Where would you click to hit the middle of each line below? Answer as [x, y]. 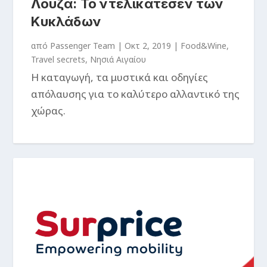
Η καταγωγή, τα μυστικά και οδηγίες [120, 77]
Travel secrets [58, 59]
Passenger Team [83, 45]
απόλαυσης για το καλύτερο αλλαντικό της [136, 94]
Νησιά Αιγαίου [118, 59]
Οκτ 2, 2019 [148, 45]
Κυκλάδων [66, 21]
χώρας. [49, 110]
